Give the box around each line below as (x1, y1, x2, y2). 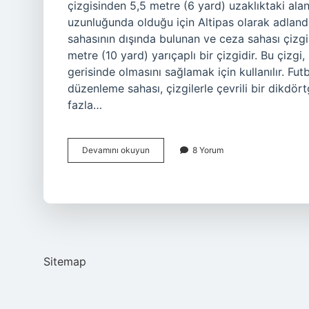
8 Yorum (192, 145, 223, 155)
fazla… (68, 98, 102, 112)
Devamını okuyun (82, 145, 150, 155)
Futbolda (149, 144, 183, 154)
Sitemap (43, 255, 86, 268)
